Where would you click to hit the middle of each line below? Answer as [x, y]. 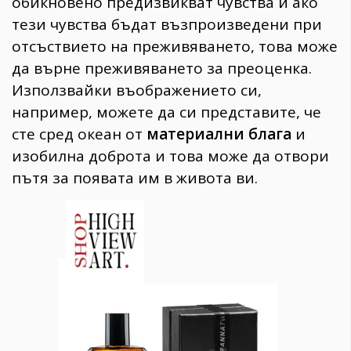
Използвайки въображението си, [137, 90]
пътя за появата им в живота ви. [135, 177]
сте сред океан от [79, 134]
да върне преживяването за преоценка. [162, 68]
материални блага [219, 134]
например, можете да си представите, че [166, 112]
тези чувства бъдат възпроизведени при [167, 24]
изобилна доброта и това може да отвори [170, 156]
